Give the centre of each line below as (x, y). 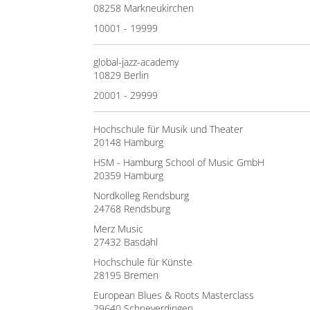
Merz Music (118, 229)
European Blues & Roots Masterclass (174, 295)
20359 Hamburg (128, 175)
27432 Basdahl (126, 242)
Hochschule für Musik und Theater (168, 129)
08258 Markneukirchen (144, 8)
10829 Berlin (121, 75)
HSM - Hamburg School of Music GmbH (179, 162)
